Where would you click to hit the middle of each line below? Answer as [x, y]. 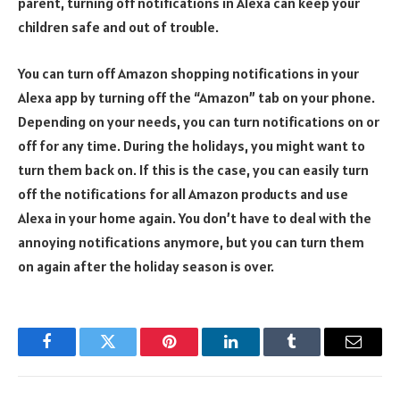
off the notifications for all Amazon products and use [183, 193]
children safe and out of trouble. [118, 27]
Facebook [76, 355]
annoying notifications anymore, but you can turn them [191, 242]
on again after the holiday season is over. [146, 266]
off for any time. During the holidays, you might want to [192, 145]
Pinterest [196, 355]
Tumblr [314, 355]
